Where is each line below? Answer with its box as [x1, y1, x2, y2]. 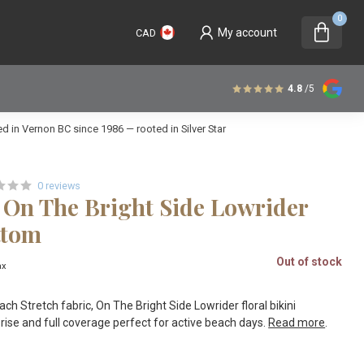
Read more [268, 316, 326, 329]
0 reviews [37, 180, 81, 192]
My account [218, 26, 277, 39]
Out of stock [275, 255, 342, 268]
